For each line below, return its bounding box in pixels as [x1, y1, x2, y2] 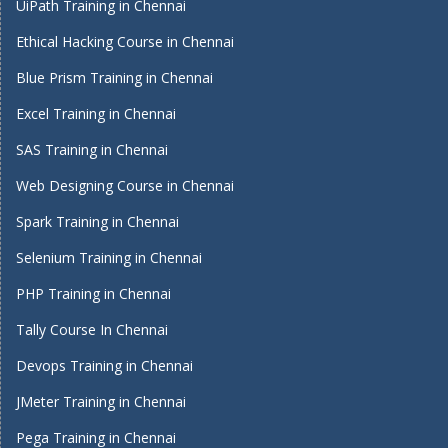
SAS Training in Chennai [16, 140, 168, 159]
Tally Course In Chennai [16, 320, 168, 339]
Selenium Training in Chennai [16, 248, 202, 267]
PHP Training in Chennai [16, 284, 171, 303]
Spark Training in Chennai [16, 212, 179, 231]
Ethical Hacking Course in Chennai [16, 32, 234, 51]
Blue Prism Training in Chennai [16, 68, 213, 87]
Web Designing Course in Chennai [16, 176, 234, 195]
